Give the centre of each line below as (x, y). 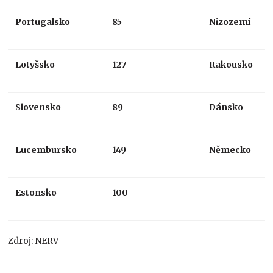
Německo (230, 150)
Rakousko (231, 64)
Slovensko (38, 107)
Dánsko (226, 107)
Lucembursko (46, 150)
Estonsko (36, 192)
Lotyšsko (35, 64)
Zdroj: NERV (34, 240)
